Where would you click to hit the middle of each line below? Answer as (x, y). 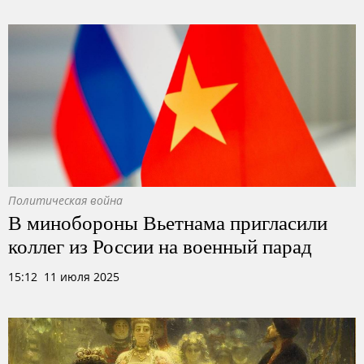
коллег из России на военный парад (160, 245)
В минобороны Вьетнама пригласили (168, 222)
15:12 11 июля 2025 (64, 277)
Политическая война (65, 200)
